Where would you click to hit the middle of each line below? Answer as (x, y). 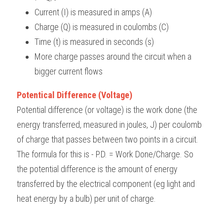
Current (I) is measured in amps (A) (93, 12)
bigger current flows (69, 71)
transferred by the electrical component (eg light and (106, 184)
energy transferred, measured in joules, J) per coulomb (109, 125)
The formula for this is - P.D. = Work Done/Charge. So (105, 154)
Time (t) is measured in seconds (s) (94, 42)
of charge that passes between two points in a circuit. (108, 139)
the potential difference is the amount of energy (97, 169)
